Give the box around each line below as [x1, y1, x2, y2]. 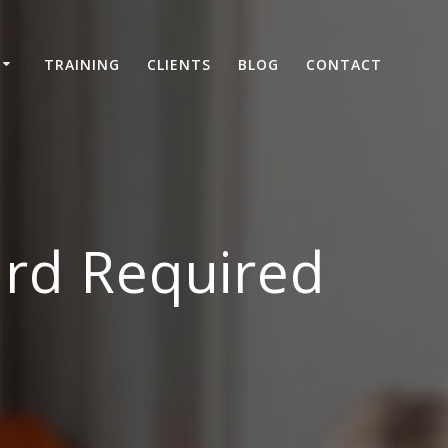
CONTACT [306, 54, 383, 74]
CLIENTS [146, 54, 211, 74]
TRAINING [43, 54, 120, 74]
